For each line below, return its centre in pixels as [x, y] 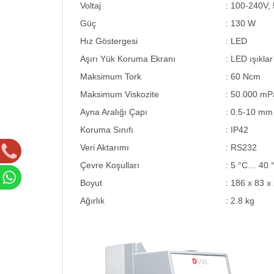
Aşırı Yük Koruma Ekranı [128, 59]
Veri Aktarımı [105, 147]
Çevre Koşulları [110, 165]
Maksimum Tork [111, 76]
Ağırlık [92, 201]
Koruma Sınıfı [107, 130]
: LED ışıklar [249, 59]
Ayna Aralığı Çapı [114, 112]
